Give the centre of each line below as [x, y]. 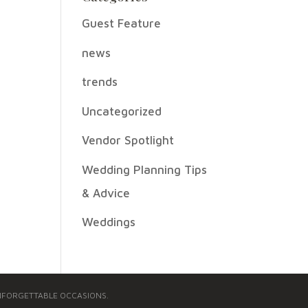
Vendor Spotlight [128, 140]
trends [100, 82]
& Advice [106, 193]
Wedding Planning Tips [145, 169]
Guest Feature [122, 23]
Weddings [109, 222]
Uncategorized [122, 111]
